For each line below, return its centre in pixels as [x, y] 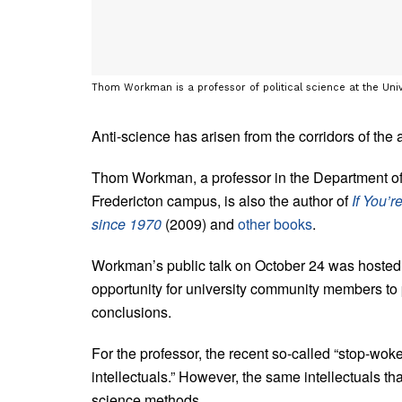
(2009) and [200, 223]
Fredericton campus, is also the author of [222, 200]
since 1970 [127, 223]
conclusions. [131, 311]
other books [275, 223]
